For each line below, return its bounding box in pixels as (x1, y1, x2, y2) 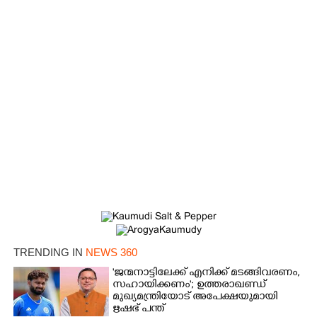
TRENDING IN (13, 246, 86, 258)
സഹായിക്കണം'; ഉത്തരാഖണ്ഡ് (113, 278, 266, 292)
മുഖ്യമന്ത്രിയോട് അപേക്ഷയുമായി (113, 290, 278, 304)
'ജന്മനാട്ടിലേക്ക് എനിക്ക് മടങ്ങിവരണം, (113, 266, 301, 280)
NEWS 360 (86, 246, 137, 258)
